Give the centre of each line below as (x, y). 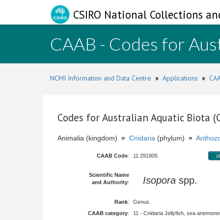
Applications (180, 78)
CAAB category (108, 213)
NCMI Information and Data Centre (101, 78)
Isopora (159, 180)
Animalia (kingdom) (89, 138)
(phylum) (172, 138)
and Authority (110, 182)
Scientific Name (109, 175)
